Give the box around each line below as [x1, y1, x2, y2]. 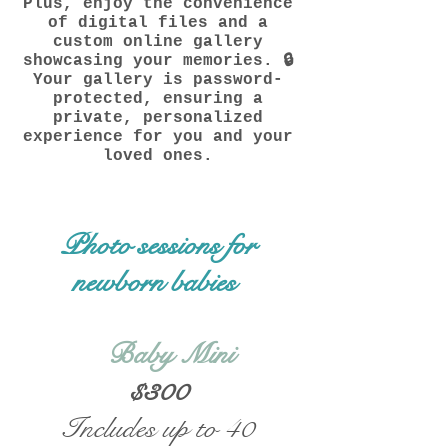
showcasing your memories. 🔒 [23, 52, 293, 70]
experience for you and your [23, 128, 293, 146]
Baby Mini [108, 336, 241, 372]
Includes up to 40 [62, 410, 254, 446]
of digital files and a [48, 14, 268, 32]
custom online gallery [53, 33, 263, 51]
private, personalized [53, 109, 263, 127]
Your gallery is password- [33, 71, 283, 89]
